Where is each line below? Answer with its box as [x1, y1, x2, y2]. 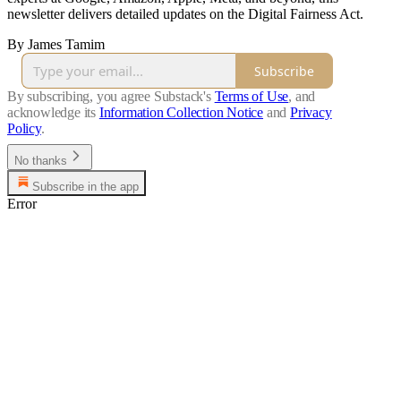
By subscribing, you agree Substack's [7, 89, 211, 105]
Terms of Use [214, 89, 289, 105]
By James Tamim [7, 37, 105, 53]
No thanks [14, 154, 67, 168]
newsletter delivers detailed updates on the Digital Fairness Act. [7, 6, 363, 22]
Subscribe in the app [32, 180, 139, 194]
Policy [7, 121, 41, 137]
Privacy [290, 105, 332, 121]
